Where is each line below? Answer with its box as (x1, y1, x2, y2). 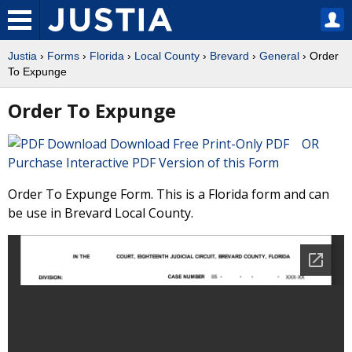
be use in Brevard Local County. (8, 204, 193, 222)
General (259, 49, 299, 62)
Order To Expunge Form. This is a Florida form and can (8, 185, 329, 203)
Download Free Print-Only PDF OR (107, 135, 328, 152)
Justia (8, 49, 37, 62)
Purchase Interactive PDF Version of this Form (8, 154, 279, 171)
